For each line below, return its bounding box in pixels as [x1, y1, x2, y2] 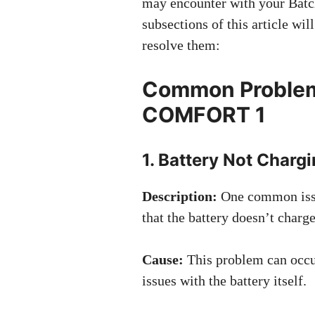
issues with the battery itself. [142, 273, 307, 288]
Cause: [142, 252, 184, 267]
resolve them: [142, 37, 220, 53]
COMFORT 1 [142, 102, 266, 127]
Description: [142, 188, 217, 204]
